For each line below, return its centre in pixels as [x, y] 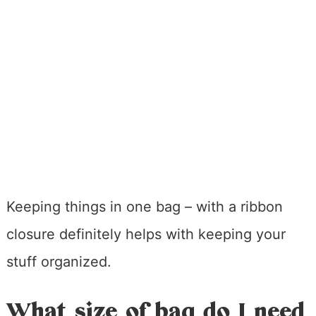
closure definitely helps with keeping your [146, 235]
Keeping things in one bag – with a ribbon [144, 207]
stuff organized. [59, 262]
